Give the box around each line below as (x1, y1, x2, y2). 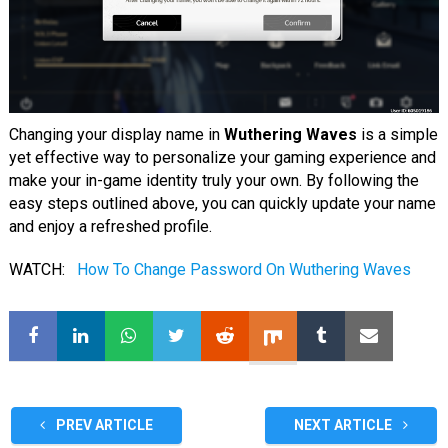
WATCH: (8, 260, 69, 280)
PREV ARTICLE (52, 417, 153, 434)
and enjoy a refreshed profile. (8, 217, 212, 237)
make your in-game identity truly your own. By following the (8, 171, 419, 191)
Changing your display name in (8, 125, 224, 145)
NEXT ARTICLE (294, 417, 396, 434)
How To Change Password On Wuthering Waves (76, 260, 411, 280)
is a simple (356, 125, 438, 145)
